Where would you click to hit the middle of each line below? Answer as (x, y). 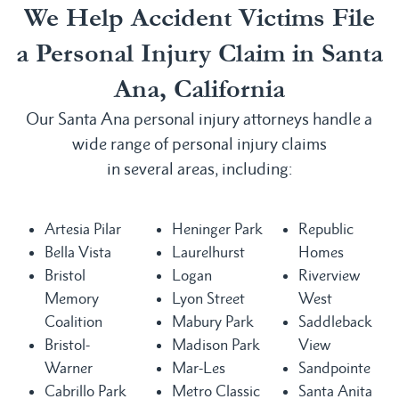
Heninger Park (217, 228)
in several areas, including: (199, 168)
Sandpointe (335, 367)
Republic (326, 228)
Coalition (73, 321)
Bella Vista (78, 252)
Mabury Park (212, 321)
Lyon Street (208, 298)
